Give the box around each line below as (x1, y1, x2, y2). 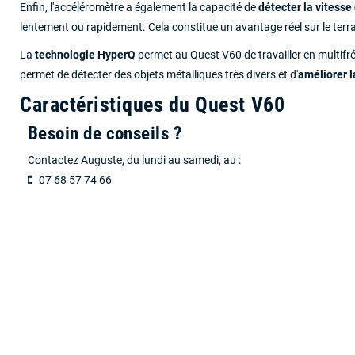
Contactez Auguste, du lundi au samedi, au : (28, 153, 241, 167)
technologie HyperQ (35, 48, 136, 62)
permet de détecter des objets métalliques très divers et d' (20, 67, 298, 82)
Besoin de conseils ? (28, 122, 182, 144)
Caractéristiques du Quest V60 (20, 92, 285, 116)
